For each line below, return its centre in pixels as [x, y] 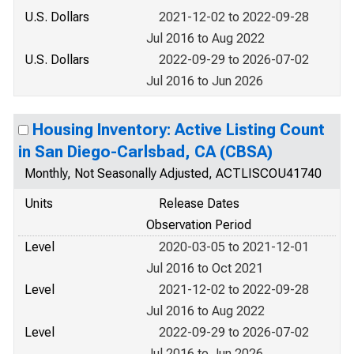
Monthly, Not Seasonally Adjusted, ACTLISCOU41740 [173, 173]
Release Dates [199, 203]
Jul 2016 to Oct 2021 [205, 268]
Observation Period [199, 225]
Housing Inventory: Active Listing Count [179, 130]
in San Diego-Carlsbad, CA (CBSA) [145, 152]
